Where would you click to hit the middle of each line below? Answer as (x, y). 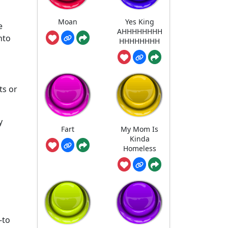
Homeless (139, 149)
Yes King (139, 22)
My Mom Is (140, 129)
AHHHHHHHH (139, 32)
